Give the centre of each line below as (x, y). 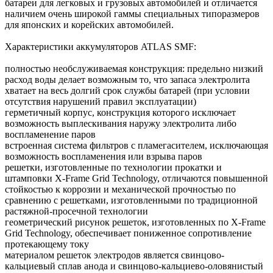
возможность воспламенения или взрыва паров (104, 156)
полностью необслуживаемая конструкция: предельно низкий (134, 68)
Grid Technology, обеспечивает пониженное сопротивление (128, 233)
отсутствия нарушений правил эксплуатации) (101, 101)
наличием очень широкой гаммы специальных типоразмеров (132, 13)
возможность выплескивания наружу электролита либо (121, 123)
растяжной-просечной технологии (76, 211)
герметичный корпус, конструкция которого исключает (120, 112)
